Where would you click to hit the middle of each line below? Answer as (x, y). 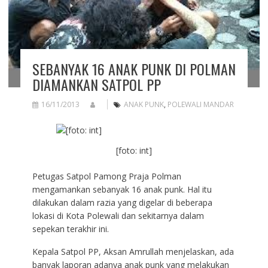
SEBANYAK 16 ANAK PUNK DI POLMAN (134, 69)
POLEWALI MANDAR (200, 105)
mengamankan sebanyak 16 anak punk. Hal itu (122, 189)
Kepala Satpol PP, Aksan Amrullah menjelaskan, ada (133, 251)
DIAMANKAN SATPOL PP (96, 85)
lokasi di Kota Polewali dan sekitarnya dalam (118, 215)
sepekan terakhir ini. (70, 229)
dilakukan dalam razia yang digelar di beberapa (122, 202)
